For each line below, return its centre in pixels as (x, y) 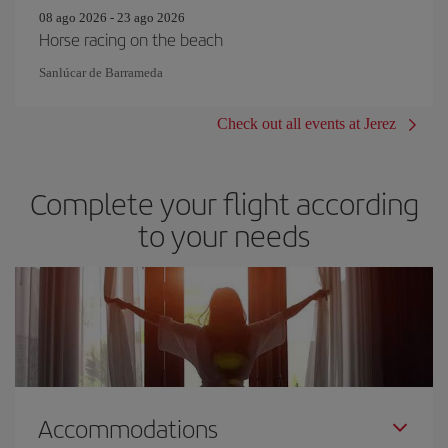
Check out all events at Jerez (306, 123)
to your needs (224, 234)
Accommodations (128, 427)
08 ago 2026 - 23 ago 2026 (112, 17)
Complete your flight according (224, 202)
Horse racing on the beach (131, 38)
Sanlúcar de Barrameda (101, 72)
